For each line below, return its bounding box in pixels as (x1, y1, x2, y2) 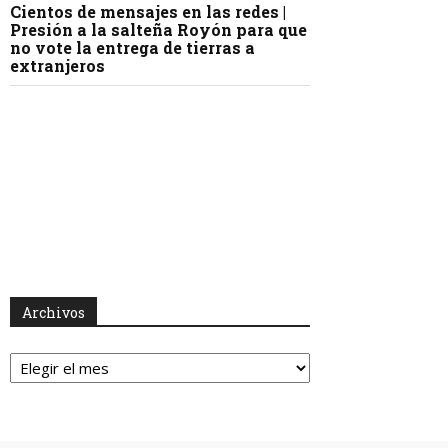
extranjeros (10, 55, 105, 77)
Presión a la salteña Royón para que (10, 19, 307, 41)
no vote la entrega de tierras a (10, 37, 255, 59)
